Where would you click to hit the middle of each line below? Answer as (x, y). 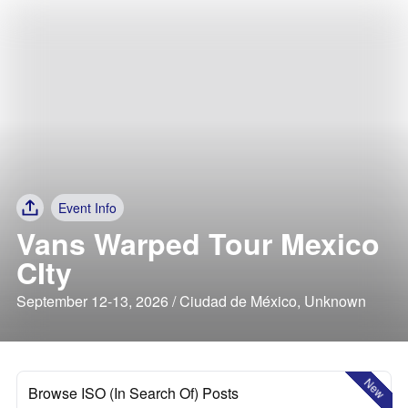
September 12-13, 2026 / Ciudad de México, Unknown (191, 301)
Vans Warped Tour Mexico (198, 243)
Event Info (87, 208)
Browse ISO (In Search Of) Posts (133, 393)
